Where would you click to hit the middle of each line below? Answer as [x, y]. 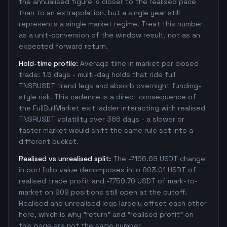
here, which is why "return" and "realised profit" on [106, 214]
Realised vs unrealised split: [65, 159]
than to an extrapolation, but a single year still [99, 13]
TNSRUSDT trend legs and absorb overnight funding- [110, 86]
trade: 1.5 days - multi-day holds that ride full [97, 74]
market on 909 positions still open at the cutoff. [103, 192]
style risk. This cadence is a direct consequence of [107, 97]
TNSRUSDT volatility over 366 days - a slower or [102, 119]
